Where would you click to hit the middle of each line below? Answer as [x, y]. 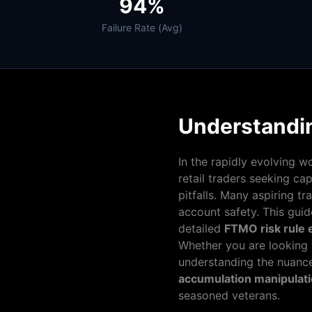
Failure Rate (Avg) [142, 28]
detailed [201, 228]
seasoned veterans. [229, 295]
